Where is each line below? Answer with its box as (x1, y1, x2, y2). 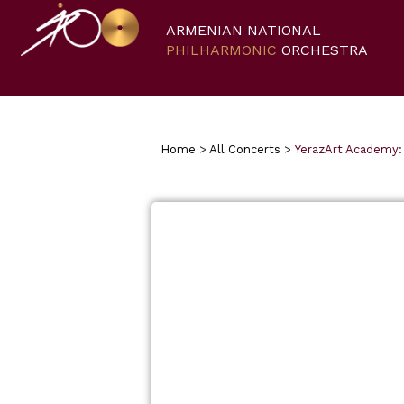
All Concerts (209, 142, 280, 156)
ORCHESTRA (276, 41, 368, 59)
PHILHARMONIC (165, 41, 277, 59)
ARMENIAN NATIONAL (165, 22, 321, 39)
